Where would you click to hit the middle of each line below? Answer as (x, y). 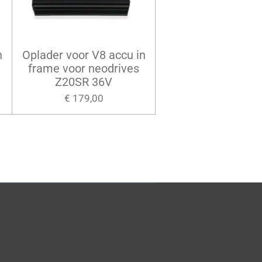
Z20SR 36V (84, 82)
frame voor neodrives (84, 68)
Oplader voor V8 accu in (84, 55)
